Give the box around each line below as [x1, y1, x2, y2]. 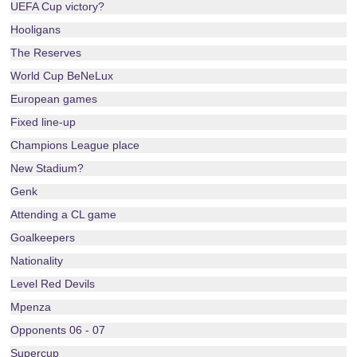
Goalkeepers [10, 231, 76, 244]
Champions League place [10, 139, 140, 151]
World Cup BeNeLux [10, 69, 114, 82]
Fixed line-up [10, 116, 76, 128]
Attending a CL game [10, 208, 117, 221]
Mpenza [10, 300, 52, 313]
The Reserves [10, 46, 82, 59]
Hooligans [10, 23, 61, 36]
